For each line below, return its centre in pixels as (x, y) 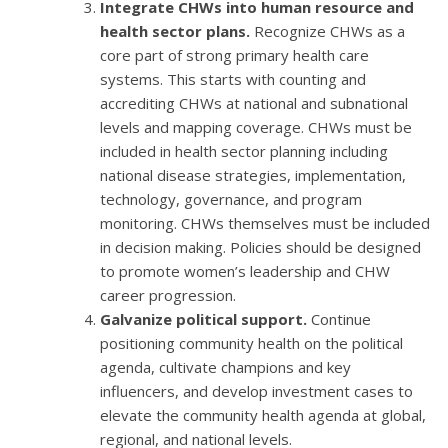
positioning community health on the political (251, 343)
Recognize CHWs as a (327, 31)
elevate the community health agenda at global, (263, 415)
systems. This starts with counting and (233, 79)
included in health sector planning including (244, 151)
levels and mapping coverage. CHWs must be (256, 127)
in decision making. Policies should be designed (260, 247)
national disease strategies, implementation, (253, 175)
